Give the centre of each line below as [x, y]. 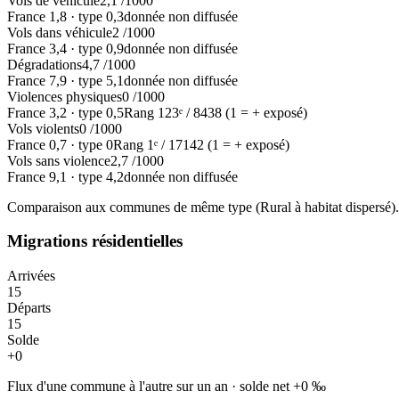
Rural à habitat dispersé [326, 207]
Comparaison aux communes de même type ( [134, 207]
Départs [29, 308]
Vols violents [43, 128]
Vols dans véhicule [60, 32]
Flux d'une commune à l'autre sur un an [118, 387]
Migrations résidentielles [95, 241]
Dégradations [45, 64]
